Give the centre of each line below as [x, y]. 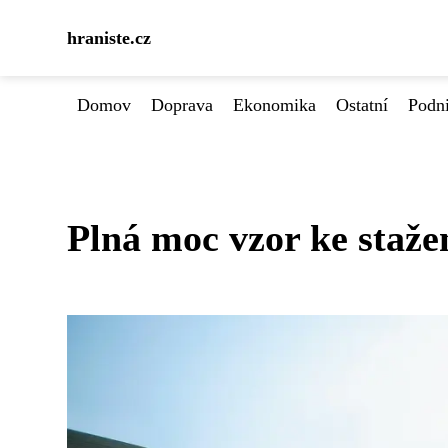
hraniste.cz [109, 38]
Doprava [182, 105]
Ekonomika [274, 105]
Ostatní [362, 105]
